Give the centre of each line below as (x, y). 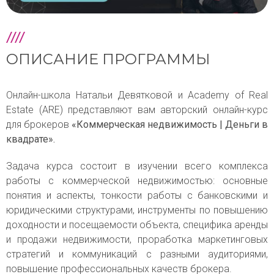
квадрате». (31, 139)
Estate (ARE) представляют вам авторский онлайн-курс (137, 110)
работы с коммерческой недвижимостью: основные (137, 181)
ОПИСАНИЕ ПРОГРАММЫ (108, 59)
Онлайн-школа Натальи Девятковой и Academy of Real (137, 95)
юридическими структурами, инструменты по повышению (137, 210)
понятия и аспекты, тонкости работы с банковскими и (137, 196)
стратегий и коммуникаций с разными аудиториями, (137, 254)
